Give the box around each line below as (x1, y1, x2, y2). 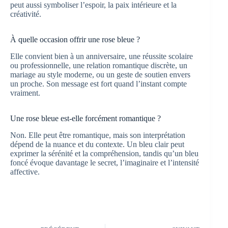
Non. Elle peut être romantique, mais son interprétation (10, 130, 185, 139)
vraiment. (10, 88, 40, 97)
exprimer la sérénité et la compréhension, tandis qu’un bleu (10, 149, 198, 158)
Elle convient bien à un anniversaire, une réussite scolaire (10, 51, 193, 61)
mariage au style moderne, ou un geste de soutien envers (10, 70, 190, 79)
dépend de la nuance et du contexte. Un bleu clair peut (10, 139, 184, 149)
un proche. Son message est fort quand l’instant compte (10, 79, 187, 88)
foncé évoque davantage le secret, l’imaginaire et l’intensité (10, 158, 199, 167)
